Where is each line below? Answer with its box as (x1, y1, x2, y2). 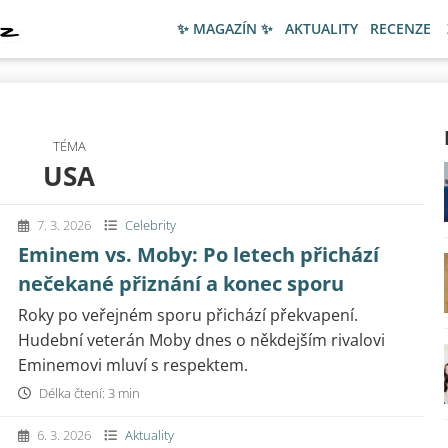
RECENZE (370, 19, 431, 38)
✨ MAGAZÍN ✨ (177, 19, 273, 38)
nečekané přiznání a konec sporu (18, 270, 344, 297)
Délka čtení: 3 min (36, 384, 140, 402)
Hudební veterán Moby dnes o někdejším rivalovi (18, 329, 385, 351)
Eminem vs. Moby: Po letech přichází (18, 241, 379, 268)
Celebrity (125, 216, 176, 234)
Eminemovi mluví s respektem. (18, 354, 248, 376)
